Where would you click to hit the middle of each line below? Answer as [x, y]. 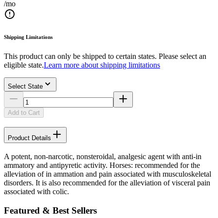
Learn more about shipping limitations [102, 65]
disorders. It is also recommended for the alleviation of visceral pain [107, 182]
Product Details [29, 138]
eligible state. [24, 65]
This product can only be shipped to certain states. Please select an [105, 56]
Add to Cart [24, 113]
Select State [25, 87]
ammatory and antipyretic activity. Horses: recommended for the [102, 165]
